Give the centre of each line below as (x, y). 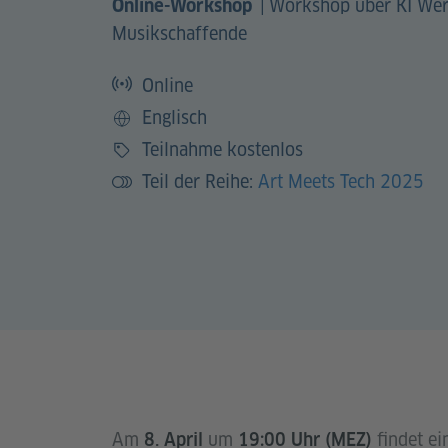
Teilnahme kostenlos (222, 149)
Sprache (142, 130)
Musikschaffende (179, 33)
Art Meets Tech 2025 (341, 181)
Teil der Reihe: (200, 181)
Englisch (174, 117)
